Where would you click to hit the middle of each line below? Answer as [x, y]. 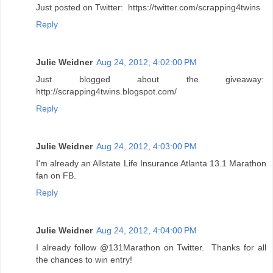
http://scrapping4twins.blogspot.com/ [106, 91]
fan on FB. [57, 175]
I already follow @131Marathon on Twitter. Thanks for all [151, 247]
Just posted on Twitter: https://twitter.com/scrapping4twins [148, 7]
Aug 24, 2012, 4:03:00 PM [147, 146]
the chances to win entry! [84, 259]
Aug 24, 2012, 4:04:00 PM [147, 230]
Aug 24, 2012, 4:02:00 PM [147, 62]
